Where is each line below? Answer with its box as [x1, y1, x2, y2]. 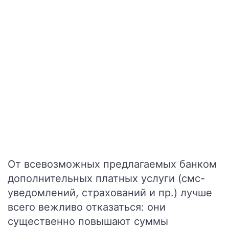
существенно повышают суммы [8, 215, 168, 227]
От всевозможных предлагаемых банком [8, 158, 217, 170]
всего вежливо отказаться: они [8, 201, 166, 213]
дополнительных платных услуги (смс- [8, 172, 205, 185]
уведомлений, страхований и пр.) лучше [8, 187, 212, 199]
